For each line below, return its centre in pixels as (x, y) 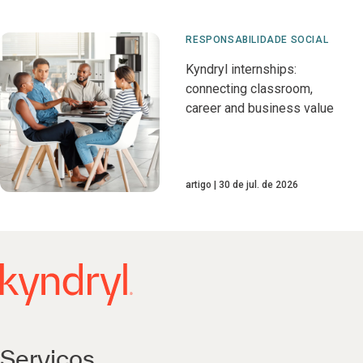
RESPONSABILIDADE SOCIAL (257, 40)
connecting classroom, (250, 89)
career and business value (260, 108)
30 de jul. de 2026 (259, 185)
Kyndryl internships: (241, 69)
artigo (199, 185)
